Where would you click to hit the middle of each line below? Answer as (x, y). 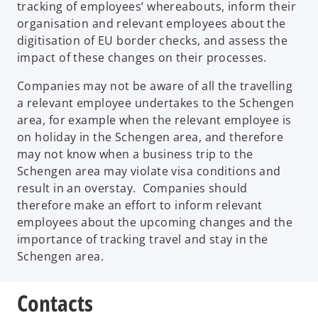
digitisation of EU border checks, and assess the (153, 40)
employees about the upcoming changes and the (155, 222)
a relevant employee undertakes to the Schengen (156, 103)
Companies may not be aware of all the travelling (155, 86)
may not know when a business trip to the (135, 154)
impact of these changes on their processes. (142, 57)
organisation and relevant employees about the (152, 23)
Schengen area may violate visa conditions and (149, 171)
